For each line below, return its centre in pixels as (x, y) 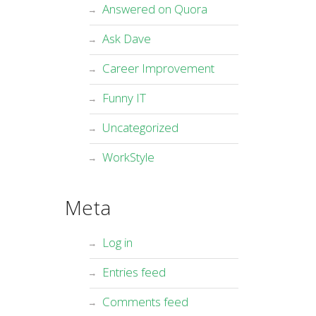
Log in (117, 242)
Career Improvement (158, 68)
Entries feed (134, 272)
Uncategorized (140, 127)
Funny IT (124, 98)
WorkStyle (128, 157)
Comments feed (145, 302)
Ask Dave (126, 38)
